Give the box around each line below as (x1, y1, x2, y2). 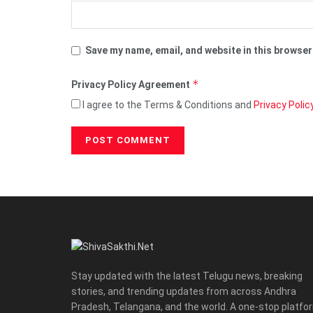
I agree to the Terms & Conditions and (80, 99, 254, 110)
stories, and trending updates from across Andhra (71, 285, 296, 297)
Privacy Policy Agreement (71, 78, 192, 90)
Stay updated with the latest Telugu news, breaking (71, 270, 303, 282)
